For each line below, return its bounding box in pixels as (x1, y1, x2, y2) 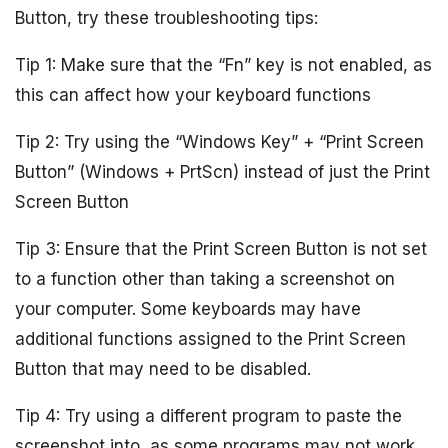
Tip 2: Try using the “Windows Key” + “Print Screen (15, 131, 424, 152)
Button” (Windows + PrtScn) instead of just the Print (15, 161, 430, 182)
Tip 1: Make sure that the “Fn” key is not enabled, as (15, 54, 432, 75)
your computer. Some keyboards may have (15, 298, 361, 319)
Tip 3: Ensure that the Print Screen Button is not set (15, 238, 427, 259)
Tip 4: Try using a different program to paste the (15, 405, 402, 426)
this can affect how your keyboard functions (15, 84, 371, 105)
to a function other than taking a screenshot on (15, 268, 395, 289)
